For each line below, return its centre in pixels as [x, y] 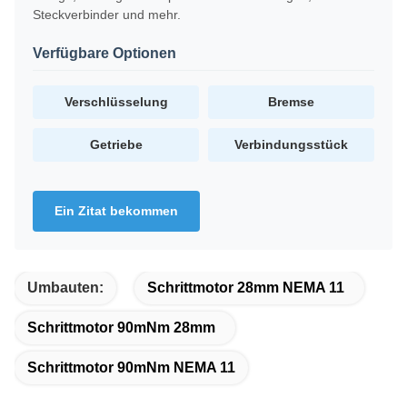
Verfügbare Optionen [104, 53]
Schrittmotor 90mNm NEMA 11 [131, 367]
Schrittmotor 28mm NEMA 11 [246, 288]
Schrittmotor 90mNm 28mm [121, 328]
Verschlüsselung [116, 102]
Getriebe [116, 144]
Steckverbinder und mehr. [107, 15]
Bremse [291, 102]
